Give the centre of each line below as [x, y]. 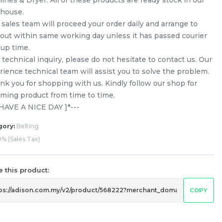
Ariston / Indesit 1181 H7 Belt [80, 195]
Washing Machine [64, 206]
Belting [27, 126]
